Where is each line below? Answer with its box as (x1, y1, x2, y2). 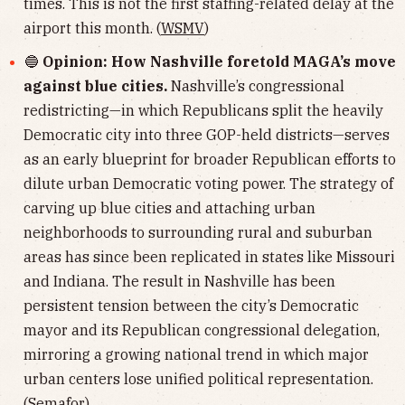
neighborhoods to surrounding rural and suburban (24, 222, 372, 241)
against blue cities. (24, 76, 171, 95)
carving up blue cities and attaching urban (24, 198, 316, 217)
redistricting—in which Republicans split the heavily (24, 100, 383, 119)
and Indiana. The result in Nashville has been (24, 271, 335, 290)
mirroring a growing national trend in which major (24, 344, 369, 363)
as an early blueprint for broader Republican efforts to (24, 149, 396, 168)
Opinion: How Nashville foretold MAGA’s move (42, 52, 396, 71)
